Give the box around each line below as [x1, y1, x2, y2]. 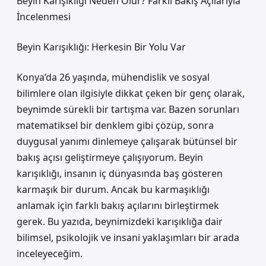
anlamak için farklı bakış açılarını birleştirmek [17, 199, 219, 212]
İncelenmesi [17, 10, 71, 23]
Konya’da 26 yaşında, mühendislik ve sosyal [17, 71, 210, 84]
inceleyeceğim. [17, 247, 83, 260]
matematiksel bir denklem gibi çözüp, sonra [17, 119, 214, 132]
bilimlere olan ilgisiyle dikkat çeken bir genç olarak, [17, 87, 245, 100]
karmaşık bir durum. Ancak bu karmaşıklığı [17, 183, 210, 196]
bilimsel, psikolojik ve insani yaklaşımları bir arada [17, 231, 239, 244]
